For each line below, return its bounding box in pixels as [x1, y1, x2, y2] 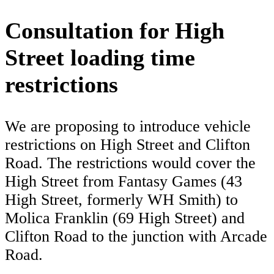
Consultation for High [5, 18, 224, 44]
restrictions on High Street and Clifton [5, 136, 250, 154]
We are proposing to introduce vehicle [5, 117, 251, 136]
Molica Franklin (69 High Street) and [5, 209, 245, 228]
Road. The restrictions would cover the [5, 154, 256, 172]
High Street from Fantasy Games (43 [5, 172, 242, 191]
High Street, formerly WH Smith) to [5, 191, 238, 209]
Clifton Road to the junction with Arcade [5, 228, 267, 246]
